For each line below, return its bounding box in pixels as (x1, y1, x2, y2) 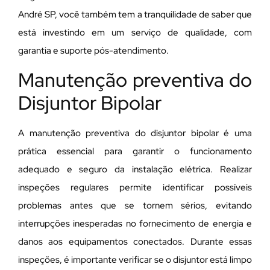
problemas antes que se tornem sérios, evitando (18, 199, 252, 212)
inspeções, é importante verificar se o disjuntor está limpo (18, 253, 252, 266)
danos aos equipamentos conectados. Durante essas (18, 235, 252, 248)
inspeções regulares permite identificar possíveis (18, 181, 252, 193)
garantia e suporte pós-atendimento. (18, 45, 169, 57)
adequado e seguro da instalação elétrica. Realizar (18, 163, 252, 175)
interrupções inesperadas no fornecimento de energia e (18, 217, 252, 230)
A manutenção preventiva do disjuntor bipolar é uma (18, 127, 252, 139)
